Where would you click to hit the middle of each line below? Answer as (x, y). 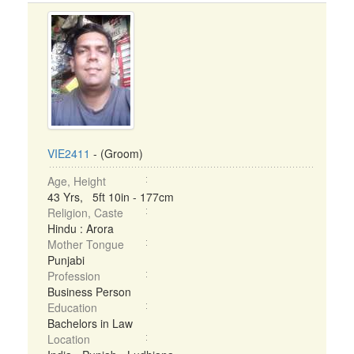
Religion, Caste (85, 213)
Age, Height (77, 181)
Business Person (89, 292)
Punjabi (66, 260)
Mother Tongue (86, 244)
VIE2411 (69, 153)
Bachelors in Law (90, 323)
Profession (74, 276)
